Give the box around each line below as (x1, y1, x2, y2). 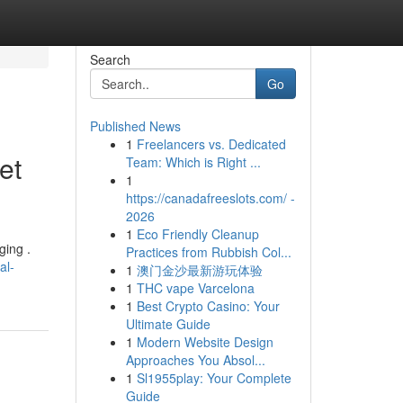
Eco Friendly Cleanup (136, 225, 259, 243)
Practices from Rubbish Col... (125, 243, 291, 261)
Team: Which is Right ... (125, 153, 261, 171)
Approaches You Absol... (125, 351, 265, 369)
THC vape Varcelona (136, 279, 255, 297)
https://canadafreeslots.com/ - (125, 189, 295, 207)
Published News (89, 117, 181, 135)
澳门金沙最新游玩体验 (136, 261, 263, 279)
